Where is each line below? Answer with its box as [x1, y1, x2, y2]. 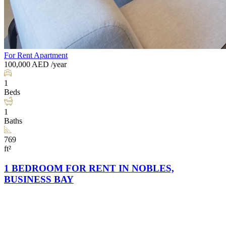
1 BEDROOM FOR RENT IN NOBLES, [4, 163, 174, 174]
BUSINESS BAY [4, 174, 74, 185]
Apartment [34, 51, 68, 60]
